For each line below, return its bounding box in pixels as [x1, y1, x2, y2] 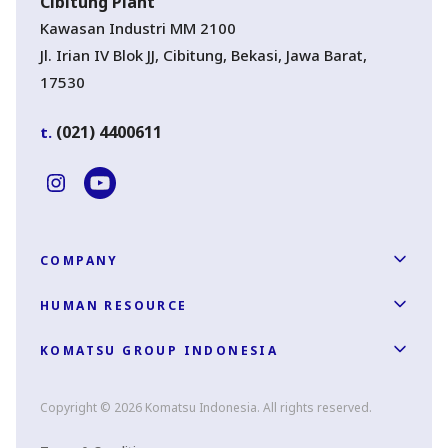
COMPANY [40, 251, 119, 269]
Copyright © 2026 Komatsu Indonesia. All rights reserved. [40, 398, 372, 416]
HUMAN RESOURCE [40, 296, 188, 314]
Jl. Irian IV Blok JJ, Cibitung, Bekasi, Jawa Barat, [40, 44, 367, 65]
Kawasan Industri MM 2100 [40, 17, 236, 38]
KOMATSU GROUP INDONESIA [40, 341, 279, 359]
